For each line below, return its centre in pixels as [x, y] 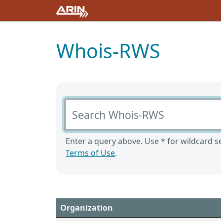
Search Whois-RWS [99, 104]
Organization [87, 208]
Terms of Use [90, 153]
